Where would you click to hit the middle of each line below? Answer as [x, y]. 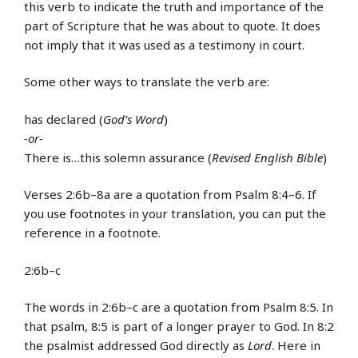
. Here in [296, 346]
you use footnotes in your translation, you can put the [175, 214]
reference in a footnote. [92, 233]
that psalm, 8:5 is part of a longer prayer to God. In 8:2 [179, 326]
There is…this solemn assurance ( [118, 157]
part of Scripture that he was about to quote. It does [172, 25]
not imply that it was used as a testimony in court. [164, 44]
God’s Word [133, 119]
